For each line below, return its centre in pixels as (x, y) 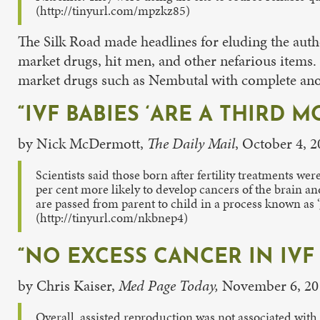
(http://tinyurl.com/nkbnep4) (112, 217)
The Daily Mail (191, 143)
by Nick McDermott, (82, 143)
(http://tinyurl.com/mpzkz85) (113, 10)
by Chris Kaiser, (68, 285)
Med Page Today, (169, 285)
